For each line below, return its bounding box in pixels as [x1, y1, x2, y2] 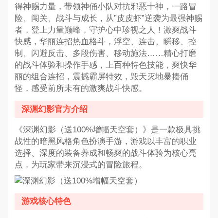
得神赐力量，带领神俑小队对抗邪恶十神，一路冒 [14, 2, 197, 12]
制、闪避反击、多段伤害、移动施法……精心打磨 [14, 49, 197, 58]
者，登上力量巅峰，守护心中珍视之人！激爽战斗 [14, 25, 197, 35]
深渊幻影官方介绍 [21, 104, 88, 114]
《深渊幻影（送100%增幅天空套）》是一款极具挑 [14, 125, 200, 135]
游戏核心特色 [21, 197, 72, 206]
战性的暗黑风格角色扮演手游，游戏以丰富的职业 [14, 137, 197, 146]
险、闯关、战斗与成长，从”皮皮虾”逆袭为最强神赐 [14, 14, 202, 23]
